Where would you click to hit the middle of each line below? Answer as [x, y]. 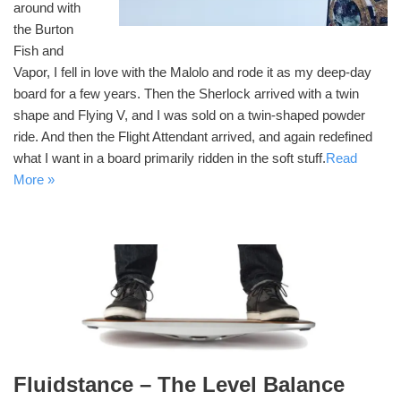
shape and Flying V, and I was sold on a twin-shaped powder [189, 115]
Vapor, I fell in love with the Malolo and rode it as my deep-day [192, 72]
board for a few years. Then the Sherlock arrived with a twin [186, 93]
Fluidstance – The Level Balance [179, 385]
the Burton [43, 29]
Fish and [38, 50]
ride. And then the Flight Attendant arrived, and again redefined [193, 136]
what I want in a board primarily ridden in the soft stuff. [170, 158]
